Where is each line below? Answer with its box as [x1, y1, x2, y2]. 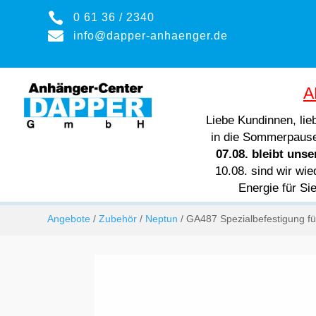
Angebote [47, 213, 91, 224]
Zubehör [99, 213, 138, 224]
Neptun [145, 213, 178, 224]
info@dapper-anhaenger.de [73, 30, 228, 42]
